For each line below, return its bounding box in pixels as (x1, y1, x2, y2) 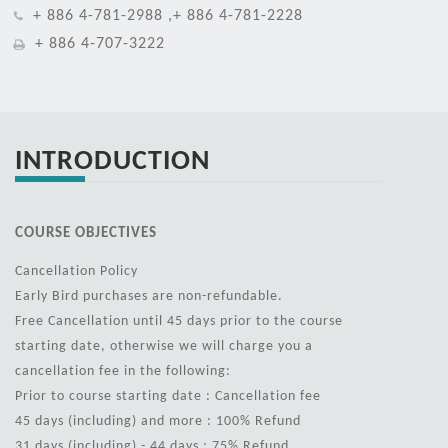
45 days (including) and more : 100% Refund (15, 412, 301, 429)
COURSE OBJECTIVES (15, 223, 157, 241)
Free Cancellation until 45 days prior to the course (15, 312, 343, 329)
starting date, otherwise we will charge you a (15, 337, 313, 354)
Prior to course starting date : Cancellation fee (15, 387, 321, 404)
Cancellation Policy (15, 262, 138, 279)
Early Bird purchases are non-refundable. (15, 287, 283, 304)
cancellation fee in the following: (15, 362, 231, 379)
